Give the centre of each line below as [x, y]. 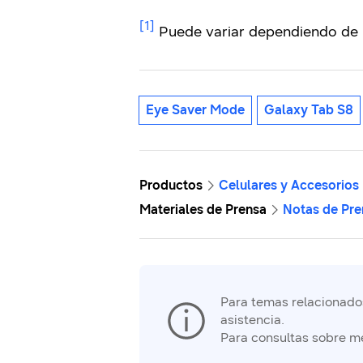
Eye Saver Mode [195, 110]
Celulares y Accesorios [289, 186]
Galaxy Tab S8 [309, 110]
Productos [171, 186]
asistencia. [252, 320]
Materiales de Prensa [203, 210]
